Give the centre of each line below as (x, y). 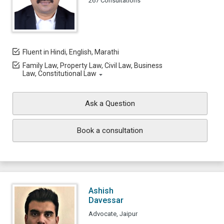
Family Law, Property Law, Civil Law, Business (92, 65)
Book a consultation (110, 130)
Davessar (106, 200)
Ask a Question (110, 103)
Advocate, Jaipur (113, 214)
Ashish (101, 191)
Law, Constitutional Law (59, 73)
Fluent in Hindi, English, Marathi (71, 52)
